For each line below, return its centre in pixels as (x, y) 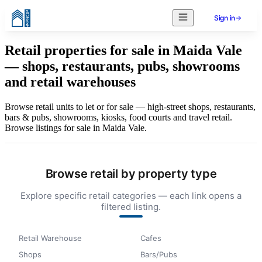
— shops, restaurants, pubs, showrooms (122, 66)
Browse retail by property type (131, 173)
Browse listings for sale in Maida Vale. (76, 127)
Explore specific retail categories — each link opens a (131, 195)
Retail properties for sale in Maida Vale (123, 50)
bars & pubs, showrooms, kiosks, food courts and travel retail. (118, 117)
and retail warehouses (70, 82)
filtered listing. (131, 206)
